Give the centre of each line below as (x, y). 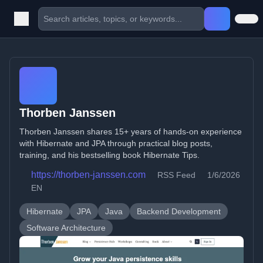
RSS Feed (176, 175)
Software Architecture (66, 228)
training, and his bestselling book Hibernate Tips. (109, 155)
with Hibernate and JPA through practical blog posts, (116, 143)
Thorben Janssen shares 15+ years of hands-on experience (131, 131)
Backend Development (179, 211)
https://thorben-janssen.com (88, 175)
